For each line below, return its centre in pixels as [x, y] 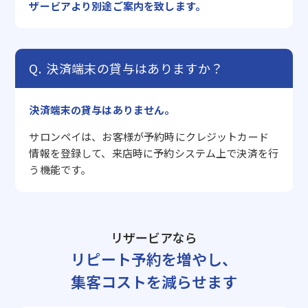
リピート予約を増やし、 [154, 258]
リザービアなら [154, 237]
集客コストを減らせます [154, 281]
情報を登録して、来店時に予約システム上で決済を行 [154, 153]
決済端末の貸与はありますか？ [135, 68]
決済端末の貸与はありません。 [102, 109]
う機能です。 [60, 169]
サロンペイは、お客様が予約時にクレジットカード [149, 136]
